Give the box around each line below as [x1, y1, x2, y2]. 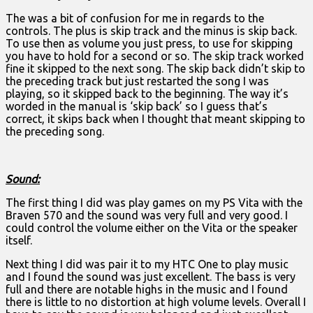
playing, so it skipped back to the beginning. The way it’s [6, 87, 289, 100]
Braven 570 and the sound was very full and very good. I [6, 208, 288, 221]
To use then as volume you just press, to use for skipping [6, 36, 293, 50]
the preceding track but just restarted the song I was [6, 74, 269, 87]
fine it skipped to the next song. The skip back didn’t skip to [6, 61, 305, 75]
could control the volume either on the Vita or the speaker [6, 221, 298, 234]
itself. [6, 233, 32, 247]
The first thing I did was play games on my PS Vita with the [6, 196, 303, 209]
